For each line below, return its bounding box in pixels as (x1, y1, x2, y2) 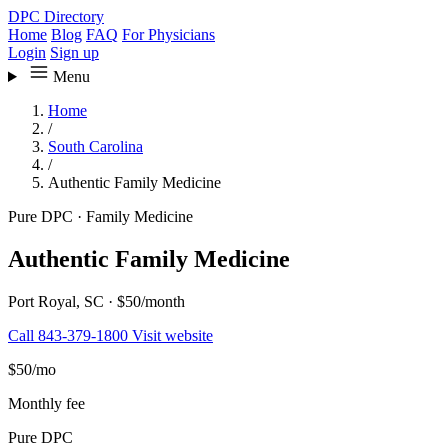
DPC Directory (8, 8, 104, 25)
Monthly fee (8, 394, 85, 412)
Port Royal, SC (8, 292, 108, 310)
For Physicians (122, 26, 215, 43)
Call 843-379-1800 (8, 326, 132, 344)
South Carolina (48, 138, 143, 155)
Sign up (50, 44, 99, 61)
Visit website (132, 326, 213, 344)
